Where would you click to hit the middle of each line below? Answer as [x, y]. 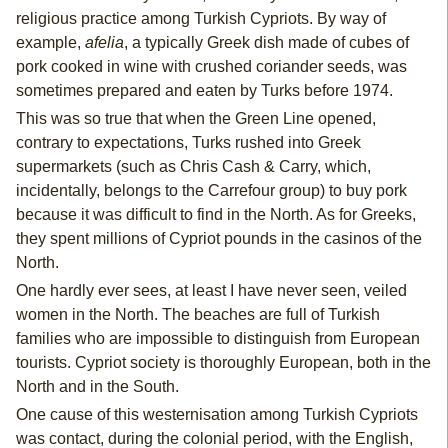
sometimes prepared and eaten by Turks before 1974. [204, 91]
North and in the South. [97, 387]
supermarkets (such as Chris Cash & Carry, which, [193, 167]
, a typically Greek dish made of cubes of [266, 43]
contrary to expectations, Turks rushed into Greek [188, 143]
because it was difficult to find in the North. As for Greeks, [215, 215]
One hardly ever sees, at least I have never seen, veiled [211, 291]
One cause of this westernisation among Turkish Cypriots [216, 415]
